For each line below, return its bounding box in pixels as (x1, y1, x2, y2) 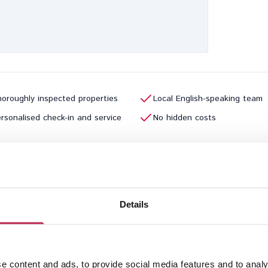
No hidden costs (153, 112, 217, 124)
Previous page (109, 178, 165, 190)
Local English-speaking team (153, 93, 263, 105)
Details (119, 199, 149, 209)
